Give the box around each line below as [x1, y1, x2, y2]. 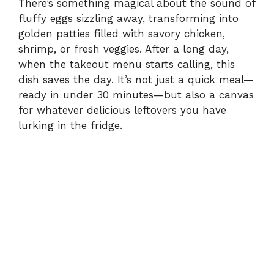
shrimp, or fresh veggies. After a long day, [18, 43, 229, 56]
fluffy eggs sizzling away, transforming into [18, 12, 239, 25]
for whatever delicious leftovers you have [18, 104, 226, 117]
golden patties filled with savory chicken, [18, 28, 225, 40]
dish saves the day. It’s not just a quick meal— [18, 73, 254, 86]
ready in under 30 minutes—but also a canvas [18, 89, 254, 102]
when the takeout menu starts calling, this [18, 58, 235, 71]
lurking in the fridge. [18, 119, 122, 132]
